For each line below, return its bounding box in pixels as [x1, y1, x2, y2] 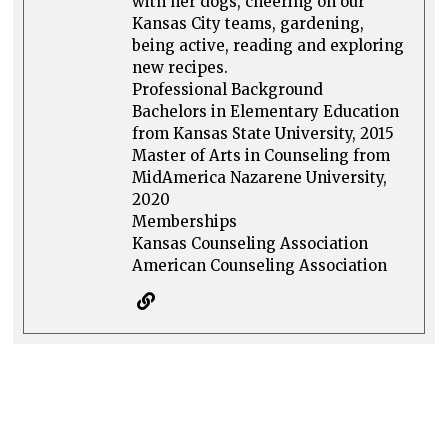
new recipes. [132, 57, 229, 77]
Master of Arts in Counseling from [132, 145, 391, 165]
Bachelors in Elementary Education [132, 101, 400, 121]
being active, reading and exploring [132, 35, 405, 55]
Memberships [132, 211, 238, 231]
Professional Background [132, 79, 324, 99]
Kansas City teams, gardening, [132, 13, 365, 33]
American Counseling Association [132, 255, 388, 275]
